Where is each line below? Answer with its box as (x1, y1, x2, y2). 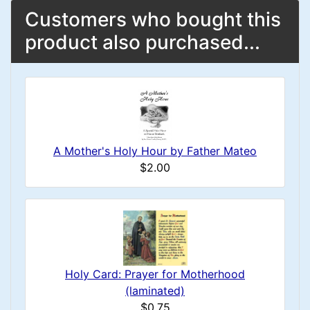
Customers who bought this (25, 7, 281, 31)
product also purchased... (25, 30, 260, 54)
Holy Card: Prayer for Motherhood (65, 266, 245, 281)
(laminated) (125, 283, 185, 298)
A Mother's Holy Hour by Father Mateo (53, 144, 257, 158)
